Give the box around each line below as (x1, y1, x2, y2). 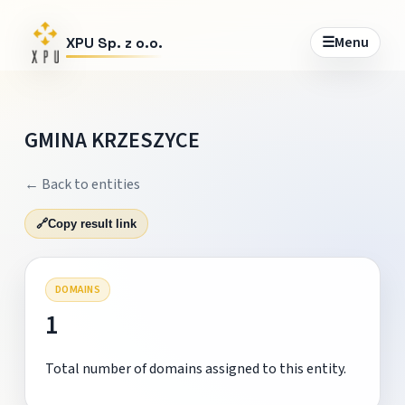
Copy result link (47, 216, 137, 231)
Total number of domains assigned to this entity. (44, 358, 346, 379)
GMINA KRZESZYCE (24, 124, 200, 156)
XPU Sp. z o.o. (65, 33, 163, 52)
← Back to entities (24, 174, 140, 194)
